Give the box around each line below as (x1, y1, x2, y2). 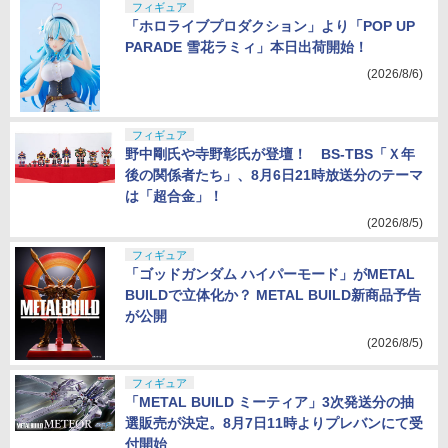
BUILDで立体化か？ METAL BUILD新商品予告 (125, 287, 421, 303)
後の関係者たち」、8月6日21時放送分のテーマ (125, 167, 423, 183)
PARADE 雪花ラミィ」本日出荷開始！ (125, 39, 368, 55)
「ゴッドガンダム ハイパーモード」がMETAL (125, 266, 415, 282)
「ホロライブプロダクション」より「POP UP (125, 18, 415, 34)
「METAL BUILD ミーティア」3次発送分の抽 (125, 394, 414, 410)
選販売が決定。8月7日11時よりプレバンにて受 (125, 415, 423, 431)
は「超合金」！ (125, 188, 223, 204)
